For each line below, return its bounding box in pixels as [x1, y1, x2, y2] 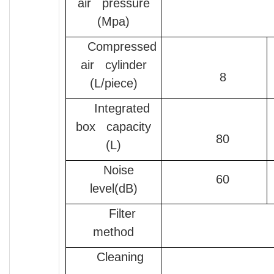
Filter [108, 207, 136, 221]
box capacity [76, 120, 151, 134]
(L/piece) [89, 76, 138, 91]
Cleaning [97, 250, 147, 264]
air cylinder [80, 58, 147, 72]
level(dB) [89, 182, 138, 196]
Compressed [87, 40, 157, 54]
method [93, 225, 134, 239]
